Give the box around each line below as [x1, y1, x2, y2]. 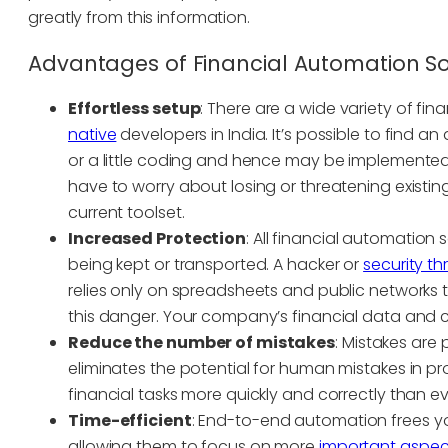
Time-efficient [68, 409, 192, 433]
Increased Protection [68, 227, 246, 251]
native [68, 123, 117, 147]
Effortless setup [68, 97, 201, 121]
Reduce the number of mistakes [68, 331, 336, 355]
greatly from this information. [28, 6, 250, 30]
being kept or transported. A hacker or [68, 253, 364, 277]
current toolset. [68, 201, 185, 225]
